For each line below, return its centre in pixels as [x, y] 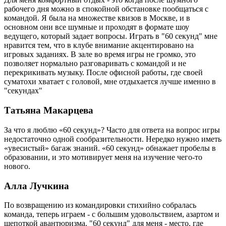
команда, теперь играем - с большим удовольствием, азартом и [112, 214]
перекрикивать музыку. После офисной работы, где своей [103, 73]
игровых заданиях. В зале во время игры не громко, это [100, 54]
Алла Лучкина [37, 186]
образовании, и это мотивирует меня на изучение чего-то [103, 157]
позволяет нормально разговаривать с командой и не [95, 64]
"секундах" [23, 91]
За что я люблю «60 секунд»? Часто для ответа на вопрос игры [112, 130]
